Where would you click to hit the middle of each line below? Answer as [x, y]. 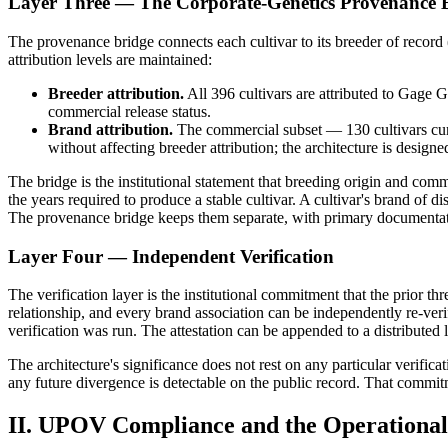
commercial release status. [129, 111]
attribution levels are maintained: [110, 59]
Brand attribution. [110, 129]
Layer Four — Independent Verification [171, 256]
